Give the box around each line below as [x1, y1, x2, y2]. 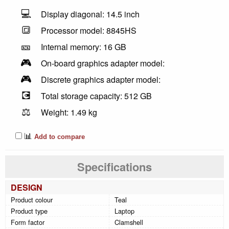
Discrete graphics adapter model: [41, 73, 161, 85]
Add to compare [32, 132, 85, 141]
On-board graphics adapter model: [41, 57, 165, 69]
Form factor [11, 217, 44, 227]
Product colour [11, 194, 53, 204]
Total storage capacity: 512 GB [41, 89, 152, 102]
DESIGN [11, 181, 42, 193]
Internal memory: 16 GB [41, 40, 126, 53]
